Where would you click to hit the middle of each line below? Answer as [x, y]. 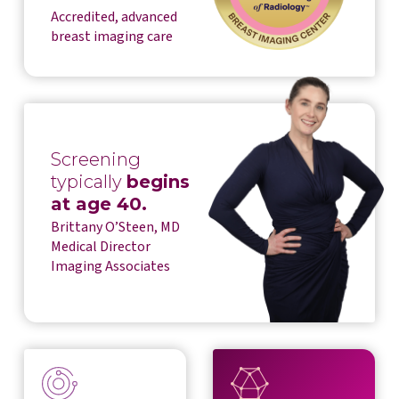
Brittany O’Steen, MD [115, 228]
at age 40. [98, 204]
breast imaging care [111, 36]
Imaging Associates [110, 267]
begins [158, 182]
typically [88, 182]
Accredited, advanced [114, 16]
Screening [95, 160]
